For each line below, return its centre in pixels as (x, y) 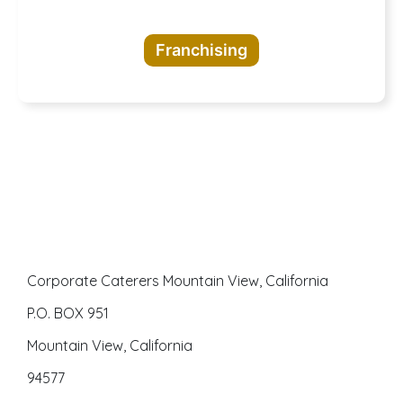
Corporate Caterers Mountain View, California (178, 280)
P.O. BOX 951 (68, 313)
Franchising (201, 49)
